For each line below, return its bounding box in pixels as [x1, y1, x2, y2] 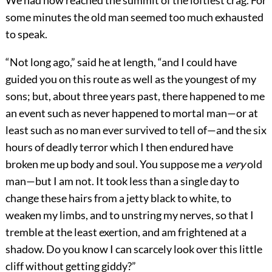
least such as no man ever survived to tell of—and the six [5, 123, 267, 137]
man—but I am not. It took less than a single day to [5, 174, 239, 188]
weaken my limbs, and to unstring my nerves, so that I [5, 208, 254, 222]
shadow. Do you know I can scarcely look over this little [5, 242, 262, 256]
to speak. [5, 27, 47, 41]
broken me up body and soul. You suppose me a [5, 157, 225, 171]
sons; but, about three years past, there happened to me [5, 89, 265, 103]
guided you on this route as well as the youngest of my [5, 72, 256, 86]
